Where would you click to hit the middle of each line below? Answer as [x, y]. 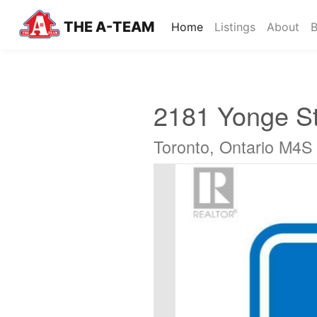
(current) [226, 26]
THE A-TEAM [109, 27]
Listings [235, 27]
